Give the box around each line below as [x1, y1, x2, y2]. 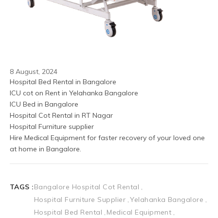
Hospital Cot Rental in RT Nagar [10, 111, 113, 120]
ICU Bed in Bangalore [10, 100, 80, 109]
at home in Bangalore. [10, 145, 81, 154]
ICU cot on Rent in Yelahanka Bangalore [10, 89, 138, 98]
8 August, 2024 [10, 67, 57, 76]
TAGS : [10, 182, 34, 192]
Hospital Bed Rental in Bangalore [10, 77, 116, 87]
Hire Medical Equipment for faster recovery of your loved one [10, 133, 205, 143]
